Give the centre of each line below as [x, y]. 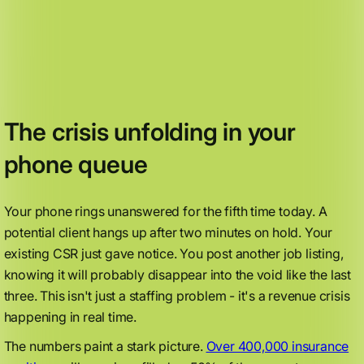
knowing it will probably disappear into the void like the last [178, 275]
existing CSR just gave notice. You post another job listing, [173, 253]
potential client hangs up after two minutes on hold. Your [168, 232]
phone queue [76, 164]
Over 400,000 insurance [277, 346]
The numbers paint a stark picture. [105, 346]
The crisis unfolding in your [149, 132]
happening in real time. [70, 317]
